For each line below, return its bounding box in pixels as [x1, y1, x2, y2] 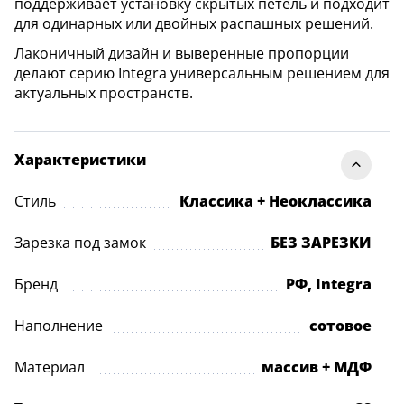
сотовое [309, 316, 372, 336]
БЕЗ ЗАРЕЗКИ [271, 233, 372, 253]
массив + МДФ [262, 357, 372, 378]
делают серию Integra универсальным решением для [14, 63, 390, 84]
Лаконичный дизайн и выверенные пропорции [14, 43, 349, 64]
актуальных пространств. [14, 83, 193, 104]
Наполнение [14, 316, 103, 336]
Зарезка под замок [14, 233, 146, 253]
